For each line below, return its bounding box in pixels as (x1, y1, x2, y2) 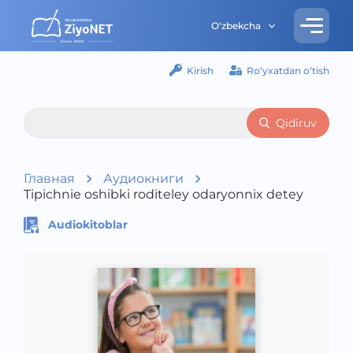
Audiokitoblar (48, 217, 128, 232)
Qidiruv (276, 116, 317, 130)
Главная (24, 171, 75, 186)
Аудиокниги (103, 171, 184, 186)
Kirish (187, 64, 214, 76)
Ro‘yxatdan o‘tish (247, 64, 329, 76)
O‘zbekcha (211, 20, 261, 32)
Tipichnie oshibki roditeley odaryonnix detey (24, 187, 303, 202)
